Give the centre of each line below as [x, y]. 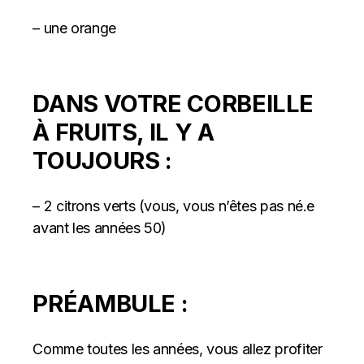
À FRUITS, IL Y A [123, 132]
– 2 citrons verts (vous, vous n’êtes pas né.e [174, 206]
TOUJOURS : [102, 160]
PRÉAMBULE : [110, 303]
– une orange [74, 28]
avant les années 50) [100, 228]
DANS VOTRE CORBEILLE [173, 104]
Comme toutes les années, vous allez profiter [178, 349]
